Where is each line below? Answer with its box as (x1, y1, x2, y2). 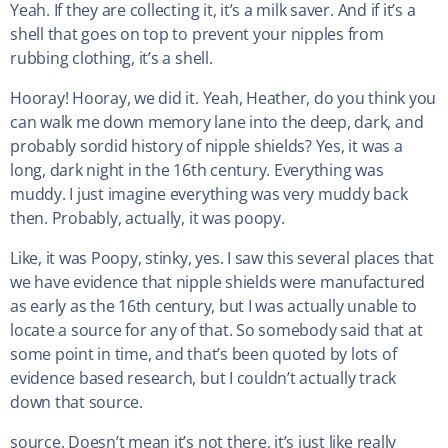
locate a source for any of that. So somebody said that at (10, 319, 423, 342)
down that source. (10, 391, 143, 414)
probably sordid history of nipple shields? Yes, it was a (10, 135, 403, 158)
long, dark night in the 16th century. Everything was (10, 159, 384, 182)
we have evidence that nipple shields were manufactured (10, 271, 426, 294)
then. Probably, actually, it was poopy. (10, 207, 285, 230)
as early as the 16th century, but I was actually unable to (10, 295, 418, 318)
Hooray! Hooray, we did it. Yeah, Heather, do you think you (10, 87, 437, 110)
